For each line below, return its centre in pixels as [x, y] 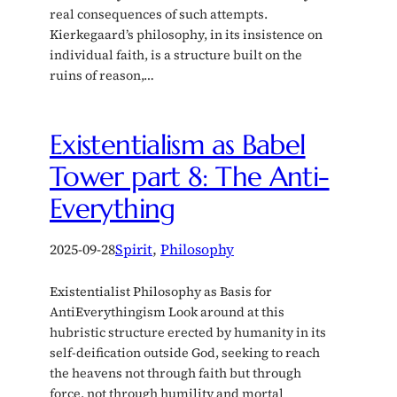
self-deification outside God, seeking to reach [185, 352]
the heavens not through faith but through [175, 373]
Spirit [134, 249]
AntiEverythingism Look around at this [167, 311]
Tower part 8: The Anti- [190, 176]
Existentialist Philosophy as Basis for [161, 291]
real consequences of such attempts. [159, 14]
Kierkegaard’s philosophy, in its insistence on [186, 34]
